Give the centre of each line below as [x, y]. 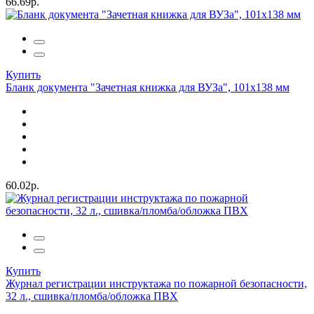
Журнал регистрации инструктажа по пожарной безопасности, [156, 284]
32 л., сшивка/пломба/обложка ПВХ [92, 296]
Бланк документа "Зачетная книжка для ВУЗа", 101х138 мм [148, 88]
